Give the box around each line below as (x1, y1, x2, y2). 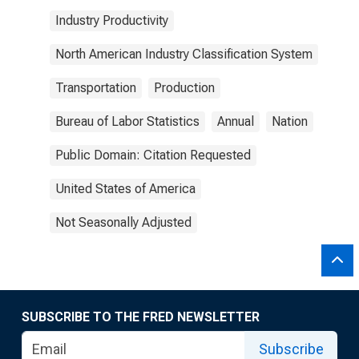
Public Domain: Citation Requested (55, 147, 251, 163)
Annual (217, 114, 254, 129)
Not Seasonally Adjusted (55, 215, 192, 230)
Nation (272, 114, 308, 129)
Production (154, 80, 215, 95)
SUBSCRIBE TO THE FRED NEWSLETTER (22, 309, 260, 325)
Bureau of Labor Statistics (55, 114, 200, 129)
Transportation (55, 80, 136, 95)
